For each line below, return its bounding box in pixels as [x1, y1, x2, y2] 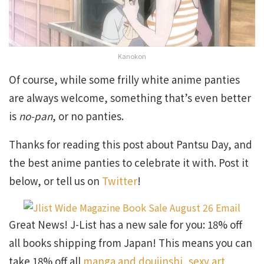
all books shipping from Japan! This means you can [9, 235, 252, 250]
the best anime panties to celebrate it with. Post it [9, 155, 249, 170]
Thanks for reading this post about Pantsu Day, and [9, 137, 252, 152]
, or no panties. [52, 108, 124, 124]
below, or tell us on [9, 173, 102, 189]
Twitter [102, 173, 137, 189]
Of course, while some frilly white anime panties [9, 72, 240, 87]
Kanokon [118, 51, 146, 61]
